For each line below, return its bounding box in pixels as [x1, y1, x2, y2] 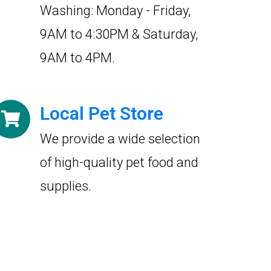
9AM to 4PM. [40, 50, 115, 65]
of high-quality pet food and [40, 155, 198, 170]
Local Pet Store [40, 103, 163, 124]
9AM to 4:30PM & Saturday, [40, 27, 198, 42]
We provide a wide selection [40, 131, 200, 146]
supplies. [40, 178, 91, 194]
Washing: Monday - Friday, [40, 3, 191, 18]
